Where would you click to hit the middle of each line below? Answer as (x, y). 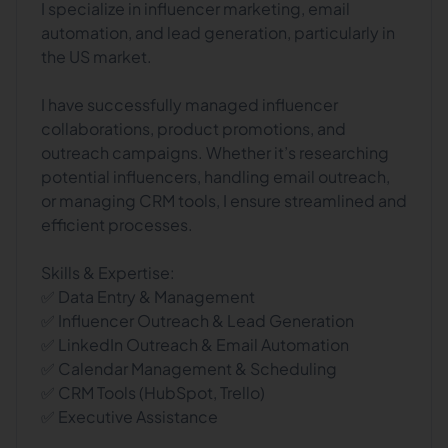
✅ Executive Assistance (129, 416)
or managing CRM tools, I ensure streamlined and (224, 200)
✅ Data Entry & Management (148, 296)
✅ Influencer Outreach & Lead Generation (197, 320)
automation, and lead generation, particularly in (218, 32)
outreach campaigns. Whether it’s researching (215, 152)
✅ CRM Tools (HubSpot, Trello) (153, 392)
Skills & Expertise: (108, 272)
